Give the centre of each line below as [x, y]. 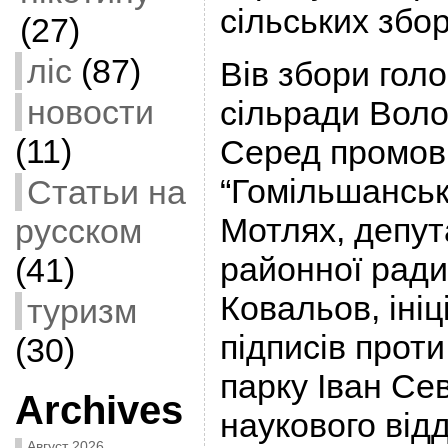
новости [90, 112]
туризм [81, 311]
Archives [98, 410]
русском [78, 231]
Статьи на [106, 192]
